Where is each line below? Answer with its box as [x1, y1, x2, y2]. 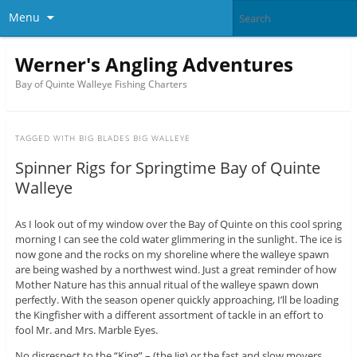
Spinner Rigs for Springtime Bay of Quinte [14, 157, 320, 179]
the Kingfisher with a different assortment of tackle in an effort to [14, 308, 324, 323]
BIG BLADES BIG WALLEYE [78, 132, 190, 144]
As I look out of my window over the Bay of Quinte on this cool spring [14, 217, 342, 232]
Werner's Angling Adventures [14, 50, 293, 77]
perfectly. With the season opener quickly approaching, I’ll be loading [14, 292, 339, 308]
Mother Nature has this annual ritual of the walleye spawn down [14, 277, 319, 292]
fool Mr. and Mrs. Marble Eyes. [14, 323, 158, 338]
